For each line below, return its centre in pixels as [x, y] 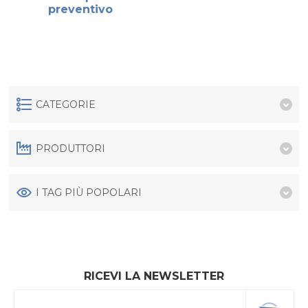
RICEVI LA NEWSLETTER [154, 276]
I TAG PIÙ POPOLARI [89, 193]
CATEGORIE [66, 105]
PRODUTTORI [71, 149]
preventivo [80, 10]
